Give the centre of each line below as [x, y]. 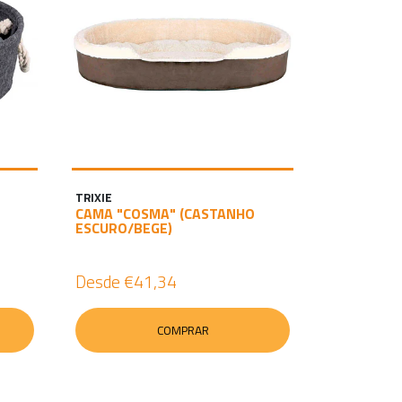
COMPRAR [183, 330]
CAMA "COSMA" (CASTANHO [165, 214]
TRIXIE [94, 197]
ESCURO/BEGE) [124, 228]
